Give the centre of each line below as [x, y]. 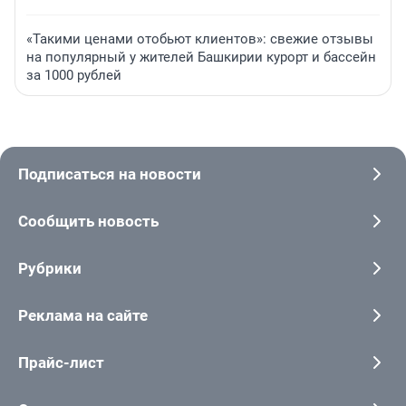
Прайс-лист [61, 362]
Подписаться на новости [110, 174]
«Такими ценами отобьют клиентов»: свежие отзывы [200, 39]
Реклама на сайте [83, 315]
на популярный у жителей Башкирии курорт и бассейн [201, 57]
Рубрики [50, 268]
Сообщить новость [88, 221]
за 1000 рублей [74, 75]
